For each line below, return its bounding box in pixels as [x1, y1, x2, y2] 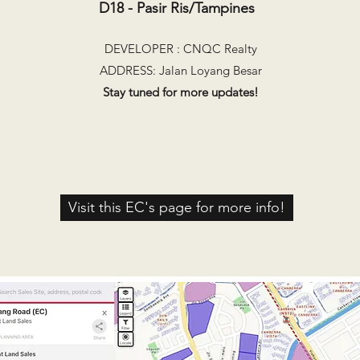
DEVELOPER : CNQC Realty [104, 41, 257, 56]
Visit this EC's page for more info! [68, 198, 285, 216]
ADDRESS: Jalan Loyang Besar [99, 63, 262, 78]
